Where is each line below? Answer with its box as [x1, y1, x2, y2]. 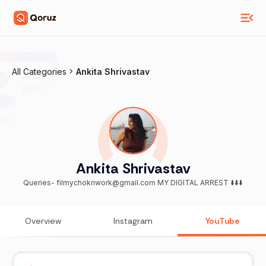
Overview [25, 216, 62, 227]
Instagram [113, 216, 153, 227]
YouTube [205, 216, 240, 227]
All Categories [12, 66, 66, 77]
